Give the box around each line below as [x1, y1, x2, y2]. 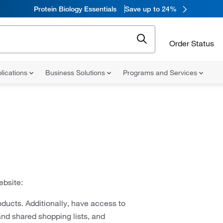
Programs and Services [123, 68, 199, 77]
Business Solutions [45, 68, 107, 77]
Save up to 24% [124, 4, 177, 13]
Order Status [169, 38, 214, 48]
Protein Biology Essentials [33, 4, 116, 13]
